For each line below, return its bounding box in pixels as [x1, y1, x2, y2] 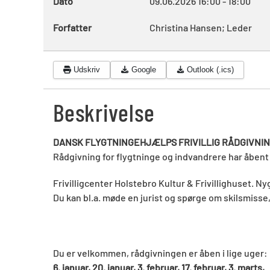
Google [131, 65, 156, 75]
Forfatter [53, 22, 92, 33]
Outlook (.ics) [186, 65, 234, 75]
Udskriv [74, 65, 101, 75]
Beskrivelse [53, 97, 155, 127]
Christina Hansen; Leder [149, 22, 252, 33]
